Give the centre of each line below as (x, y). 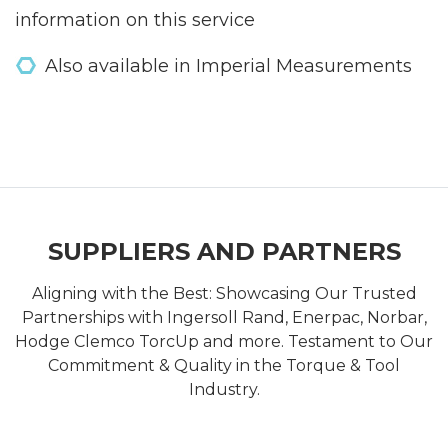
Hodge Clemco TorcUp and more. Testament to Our (224, 341)
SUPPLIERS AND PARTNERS (224, 251)
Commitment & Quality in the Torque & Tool (224, 365)
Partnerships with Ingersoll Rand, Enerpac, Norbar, (224, 317)
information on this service (135, 19)
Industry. (224, 389)
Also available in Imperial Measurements (228, 65)
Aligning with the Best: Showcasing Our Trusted (224, 293)
